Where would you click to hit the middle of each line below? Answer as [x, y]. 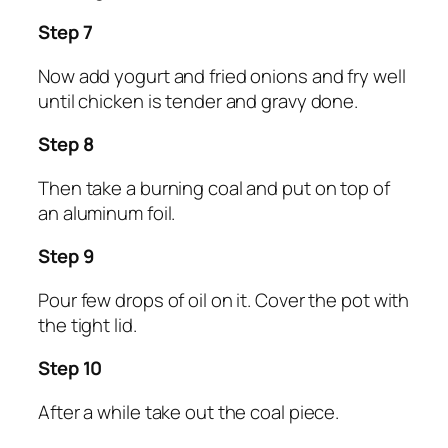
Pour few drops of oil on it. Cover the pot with [224, 299]
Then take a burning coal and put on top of [214, 187]
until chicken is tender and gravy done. [198, 100]
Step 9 [66, 256]
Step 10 [70, 368]
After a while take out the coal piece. [189, 411]
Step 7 [65, 32]
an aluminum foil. [107, 212]
